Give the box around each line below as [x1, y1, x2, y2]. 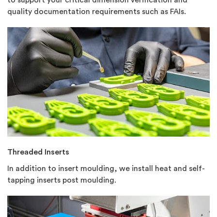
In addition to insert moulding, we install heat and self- [7, 164, 205, 172]
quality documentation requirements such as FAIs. [7, 7, 186, 15]
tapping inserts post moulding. [7, 176, 116, 184]
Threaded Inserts [7, 148, 69, 156]
